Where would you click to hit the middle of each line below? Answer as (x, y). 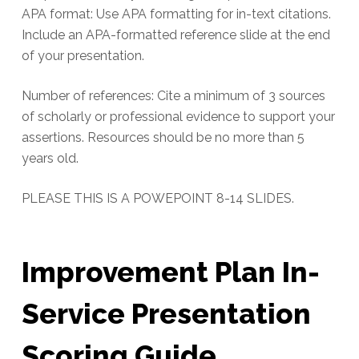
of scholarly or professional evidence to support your (178, 117)
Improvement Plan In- (170, 272)
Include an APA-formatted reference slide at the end (175, 35)
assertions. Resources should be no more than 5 (163, 138)
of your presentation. (83, 56)
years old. (50, 159)
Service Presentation (166, 313)
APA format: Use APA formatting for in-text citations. (176, 14)
